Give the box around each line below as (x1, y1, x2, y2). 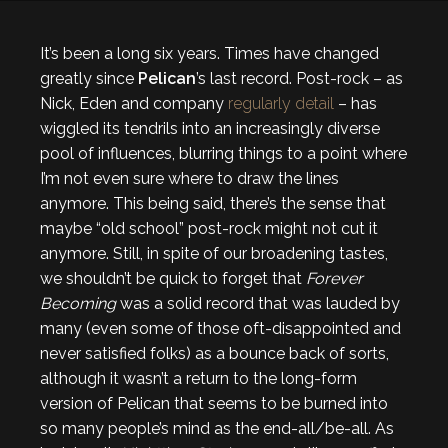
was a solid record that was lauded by (120, 294, 400, 313)
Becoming (40, 294, 120, 313)
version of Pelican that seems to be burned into (40, 394, 388, 413)
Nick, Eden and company (40, 94, 228, 113)
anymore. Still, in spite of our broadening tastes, (40, 244, 388, 263)
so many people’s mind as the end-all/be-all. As (40, 419, 394, 438)
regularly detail (228, 94, 334, 113)
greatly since (40, 69, 138, 88)
